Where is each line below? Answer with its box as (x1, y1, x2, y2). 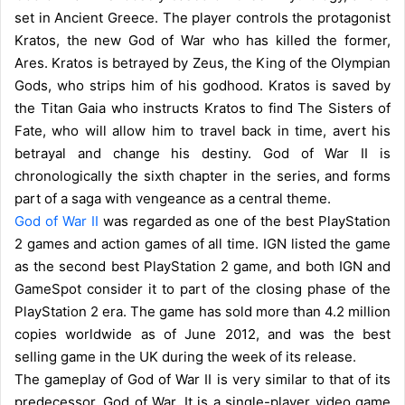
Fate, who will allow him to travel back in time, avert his (14, 121, 391, 139)
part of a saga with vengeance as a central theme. (14, 189, 331, 207)
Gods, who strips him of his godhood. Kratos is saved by (14, 76, 391, 94)
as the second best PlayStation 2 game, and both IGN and (14, 257, 391, 275)
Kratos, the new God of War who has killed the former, (14, 31, 391, 49)
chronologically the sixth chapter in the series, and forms (14, 166, 391, 184)
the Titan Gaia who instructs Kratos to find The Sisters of (14, 99, 391, 117)
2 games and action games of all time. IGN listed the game (14, 234, 391, 252)
